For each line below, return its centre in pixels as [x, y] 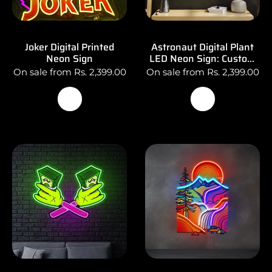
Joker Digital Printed [70, 47]
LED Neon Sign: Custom [202, 58]
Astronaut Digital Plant [202, 47]
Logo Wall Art [202, 70]
